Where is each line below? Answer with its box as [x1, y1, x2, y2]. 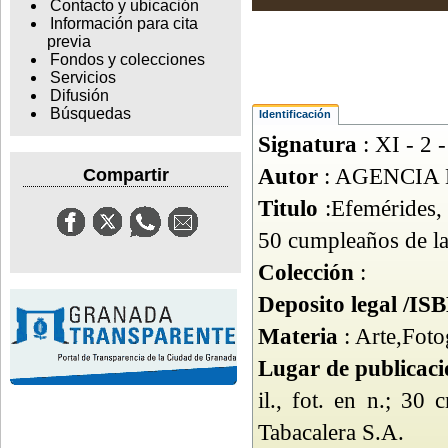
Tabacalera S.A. [258, 418, 404, 445]
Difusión [49, 87, 109, 105]
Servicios [49, 69, 116, 87]
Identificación [259, 107, 331, 120]
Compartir [82, 164, 169, 185]
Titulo [258, 194, 318, 221]
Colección [258, 258, 354, 285]
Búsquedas [49, 105, 131, 123]
